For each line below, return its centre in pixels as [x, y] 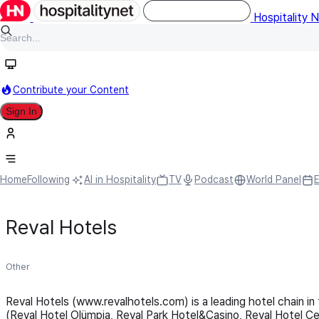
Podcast [214, 179]
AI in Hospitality [120, 179]
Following [48, 179]
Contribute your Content [71, 89]
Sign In [21, 111]
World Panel [274, 179]
